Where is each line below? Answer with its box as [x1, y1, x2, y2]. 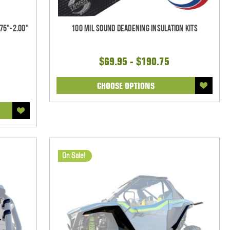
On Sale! [62, 150, 85, 160]
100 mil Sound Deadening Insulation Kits [71, 23, 198, 34]
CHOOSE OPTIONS [97, 80, 155, 91]
